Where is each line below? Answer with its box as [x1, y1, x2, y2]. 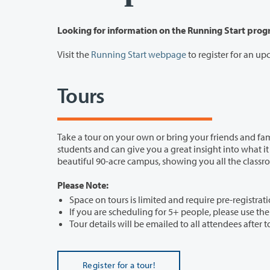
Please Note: [57, 179, 108, 191]
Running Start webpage [91, 48, 186, 60]
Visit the [57, 48, 91, 60]
